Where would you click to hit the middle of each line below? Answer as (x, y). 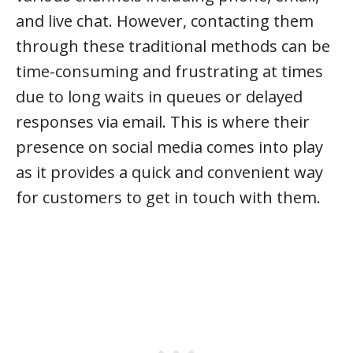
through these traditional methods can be (173, 46)
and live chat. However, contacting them (165, 21)
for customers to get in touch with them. (168, 197)
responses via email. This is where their (163, 122)
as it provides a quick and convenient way (169, 172)
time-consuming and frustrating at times (169, 71)
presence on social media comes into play (169, 147)
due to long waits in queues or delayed (159, 97)
